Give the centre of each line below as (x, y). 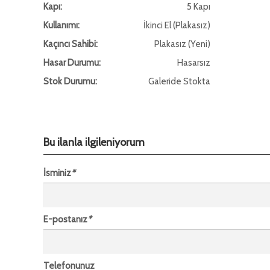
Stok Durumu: (70, 81)
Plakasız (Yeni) (183, 44)
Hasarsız (194, 63)
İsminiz (57, 173)
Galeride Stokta (180, 81)
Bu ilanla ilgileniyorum (94, 142)
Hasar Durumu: (72, 63)
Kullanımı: (61, 25)
